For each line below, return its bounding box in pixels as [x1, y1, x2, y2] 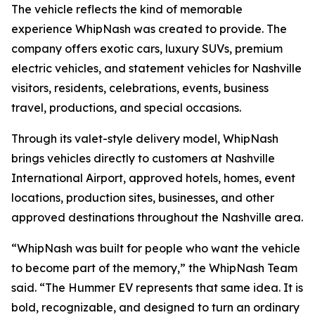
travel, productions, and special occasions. [11, 101, 241, 115]
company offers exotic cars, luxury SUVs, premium [11, 41, 283, 56]
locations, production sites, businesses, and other [11, 191, 274, 205]
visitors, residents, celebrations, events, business [11, 81, 269, 95]
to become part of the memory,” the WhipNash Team [11, 261, 297, 275]
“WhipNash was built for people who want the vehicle [11, 241, 300, 255]
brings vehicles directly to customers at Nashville [11, 151, 275, 165]
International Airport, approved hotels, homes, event [11, 171, 295, 185]
